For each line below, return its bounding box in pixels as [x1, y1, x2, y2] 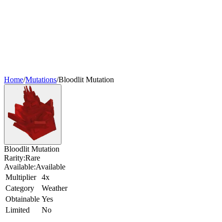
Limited [5, 206, 30, 214]
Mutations [25, 75, 56, 84]
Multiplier [5, 173, 36, 181]
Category [5, 184, 34, 192]
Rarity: [4, 154, 25, 162]
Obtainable [5, 195, 40, 203]
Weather [42, 184, 67, 192]
